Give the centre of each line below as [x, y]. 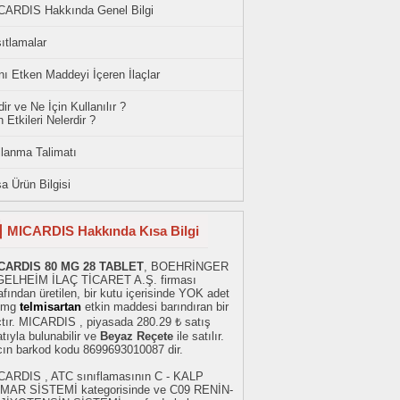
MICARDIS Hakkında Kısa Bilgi [103, 231]
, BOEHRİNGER [186, 267]
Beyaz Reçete [137, 337]
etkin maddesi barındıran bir [155, 307]
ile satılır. [199, 337]
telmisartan [50, 307]
